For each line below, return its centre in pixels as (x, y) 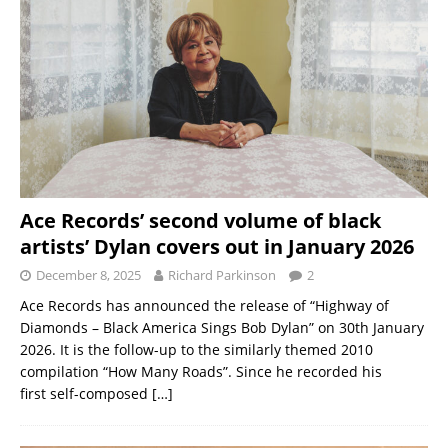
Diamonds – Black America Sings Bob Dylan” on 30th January (222, 327)
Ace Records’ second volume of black (200, 220)
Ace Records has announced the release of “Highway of (204, 305)
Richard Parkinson (222, 274)
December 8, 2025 (88, 274)
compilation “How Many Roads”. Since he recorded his (201, 371)
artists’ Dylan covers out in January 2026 (217, 246)
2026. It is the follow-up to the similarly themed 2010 (196, 349)
